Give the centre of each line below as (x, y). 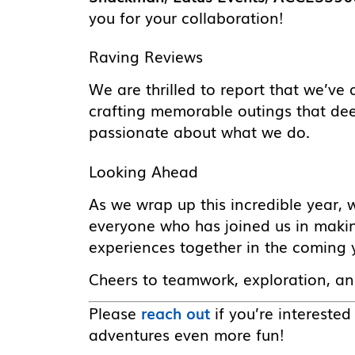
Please (115, 313)
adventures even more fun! (186, 335)
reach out (176, 313)
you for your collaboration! (186, 17)
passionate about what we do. (199, 132)
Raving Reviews (146, 57)
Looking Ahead (143, 171)
